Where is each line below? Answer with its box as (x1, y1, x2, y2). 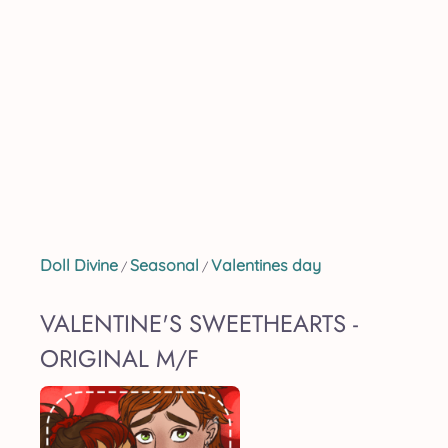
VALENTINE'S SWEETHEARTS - (40, 306, 358, 341)
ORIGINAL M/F (40, 341, 199, 376)
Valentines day (211, 255, 321, 275)
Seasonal (130, 255, 199, 275)
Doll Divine (40, 255, 118, 275)
